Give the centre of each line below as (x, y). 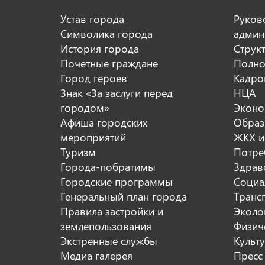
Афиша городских (104, 122)
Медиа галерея (96, 255)
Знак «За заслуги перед (117, 93)
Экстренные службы (109, 240)
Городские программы (117, 181)
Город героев (94, 78)
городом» (85, 107)
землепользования (106, 226)
